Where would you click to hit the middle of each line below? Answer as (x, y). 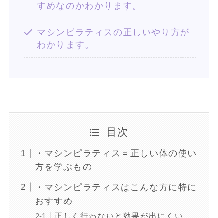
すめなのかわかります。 (90, 6)
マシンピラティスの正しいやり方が (113, 32)
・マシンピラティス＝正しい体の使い (116, 154)
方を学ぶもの (64, 167)
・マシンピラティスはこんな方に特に (116, 187)
